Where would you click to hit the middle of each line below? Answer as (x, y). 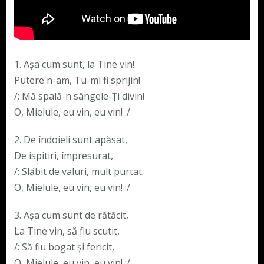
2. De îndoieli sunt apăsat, (70, 140)
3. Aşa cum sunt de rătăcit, (71, 215)
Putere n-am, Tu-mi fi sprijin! (77, 80)
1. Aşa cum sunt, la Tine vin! (74, 65)
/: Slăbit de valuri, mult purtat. (79, 172)
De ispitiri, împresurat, (63, 156)
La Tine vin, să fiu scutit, (67, 231)
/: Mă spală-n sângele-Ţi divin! (79, 96)
